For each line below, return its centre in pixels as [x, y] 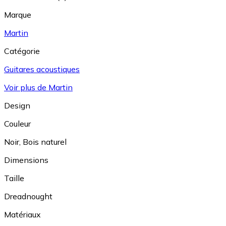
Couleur [17, 123]
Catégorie [22, 51]
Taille [14, 178]
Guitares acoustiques [42, 69]
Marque [18, 14]
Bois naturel [45, 142]
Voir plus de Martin [38, 87]
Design [17, 105]
